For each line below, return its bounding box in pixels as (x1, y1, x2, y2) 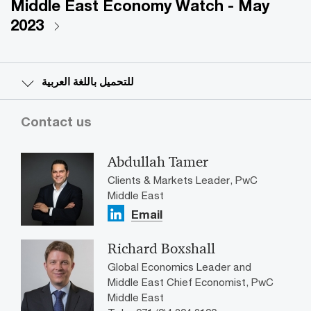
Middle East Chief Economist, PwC (108, 276, 274, 289)
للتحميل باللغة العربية (42, 75, 134, 88)
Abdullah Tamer (108, 153, 208, 171)
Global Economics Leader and (108, 260, 251, 274)
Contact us (21, 114, 92, 130)
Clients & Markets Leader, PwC (108, 174, 258, 187)
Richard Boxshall (108, 239, 215, 258)
